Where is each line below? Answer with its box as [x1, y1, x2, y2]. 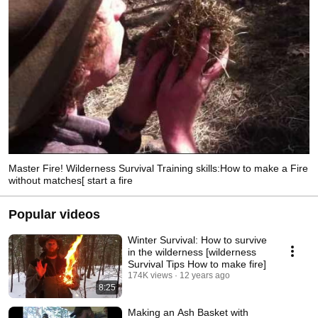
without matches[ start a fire [9, 174, 133, 186]
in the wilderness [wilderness [128, 246, 256, 258]
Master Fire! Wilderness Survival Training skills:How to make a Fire [9, 162, 308, 174]
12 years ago [180, 270, 230, 280]
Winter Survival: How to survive [128, 234, 267, 246]
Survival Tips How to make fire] [128, 258, 266, 270]
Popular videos [9, 207, 100, 221]
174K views [128, 270, 172, 280]
